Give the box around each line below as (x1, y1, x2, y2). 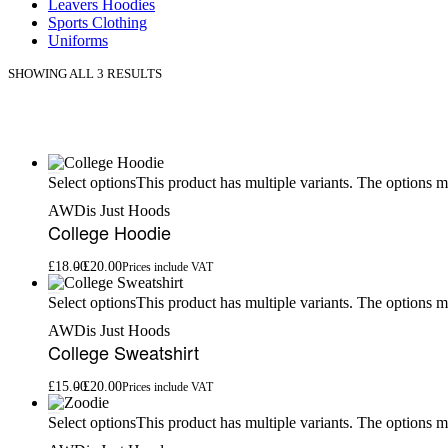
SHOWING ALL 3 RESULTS (8, 66, 162, 82)
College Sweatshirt (48, 339, 199, 366)
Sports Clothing (48, 14, 147, 32)
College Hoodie (48, 219, 171, 246)
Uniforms (48, 32, 108, 50)
